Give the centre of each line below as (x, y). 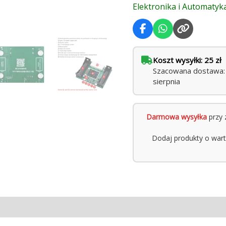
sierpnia (167, 81)
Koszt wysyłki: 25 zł (187, 60)
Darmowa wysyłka (177, 117)
